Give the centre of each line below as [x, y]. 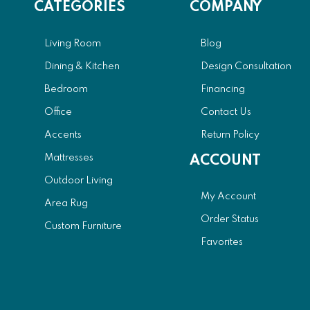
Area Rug [66, 203]
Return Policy [230, 135]
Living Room [73, 43]
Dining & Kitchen [82, 66]
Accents [63, 135]
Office [58, 112]
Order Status [229, 220]
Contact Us [226, 112]
